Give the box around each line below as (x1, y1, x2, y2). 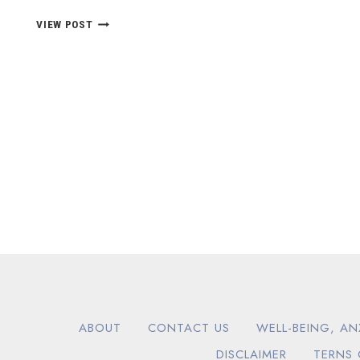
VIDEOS (92, 47, 130, 61)
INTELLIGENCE (92, 31, 167, 44)
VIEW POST (36, 18, 93, 31)
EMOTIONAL (92, 14, 153, 27)
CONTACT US (148, 318, 230, 337)
